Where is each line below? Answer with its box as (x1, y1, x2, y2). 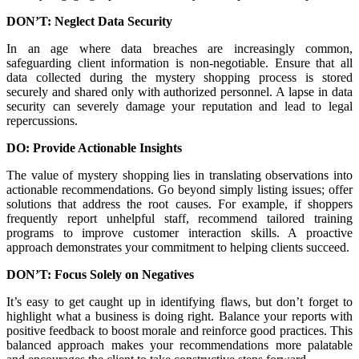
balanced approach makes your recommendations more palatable (6, 338, 353, 353)
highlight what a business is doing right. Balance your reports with (6, 309, 353, 324)
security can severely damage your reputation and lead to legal (6, 99, 353, 114)
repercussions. (6, 114, 78, 128)
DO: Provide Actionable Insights (6, 141, 182, 155)
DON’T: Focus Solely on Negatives (6, 268, 194, 282)
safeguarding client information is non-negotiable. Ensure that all (6, 56, 353, 71)
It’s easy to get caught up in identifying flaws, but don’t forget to (6, 295, 353, 309)
